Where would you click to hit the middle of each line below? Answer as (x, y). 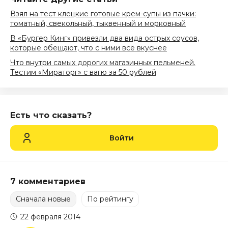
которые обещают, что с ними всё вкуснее (89, 48)
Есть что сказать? (51, 115)
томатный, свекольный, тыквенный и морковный (98, 23)
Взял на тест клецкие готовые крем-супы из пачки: (103, 14)
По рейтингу (110, 199)
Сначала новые (43, 199)
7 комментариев (48, 181)
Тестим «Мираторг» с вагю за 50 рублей (83, 72)
